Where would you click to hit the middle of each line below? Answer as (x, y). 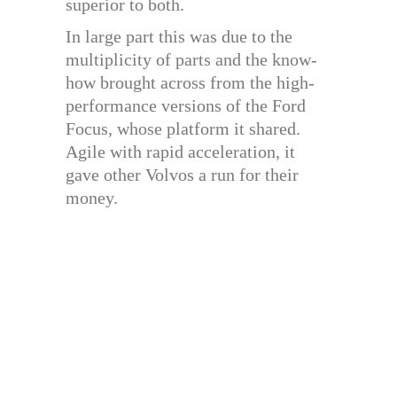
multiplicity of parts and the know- (191, 59)
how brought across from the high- (190, 82)
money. (92, 198)
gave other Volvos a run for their (182, 175)
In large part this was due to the (179, 36)
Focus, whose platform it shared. (183, 128)
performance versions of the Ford (186, 105)
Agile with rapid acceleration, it (180, 152)
